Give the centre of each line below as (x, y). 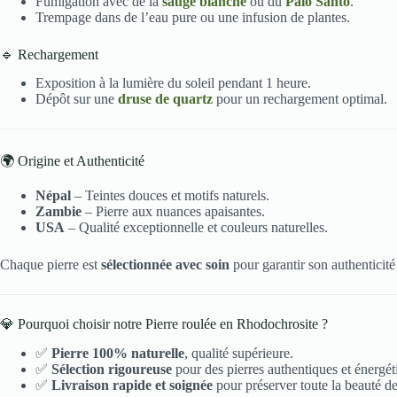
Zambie (58, 212)
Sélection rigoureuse (112, 369)
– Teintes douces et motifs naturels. (170, 196)
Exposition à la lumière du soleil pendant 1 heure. (173, 83)
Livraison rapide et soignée (132, 385)
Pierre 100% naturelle (118, 353)
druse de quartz (165, 99)
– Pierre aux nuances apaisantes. (173, 212)
